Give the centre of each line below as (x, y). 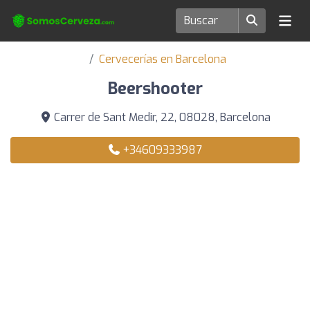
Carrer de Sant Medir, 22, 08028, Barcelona (161, 117)
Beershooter (155, 89)
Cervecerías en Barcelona (163, 59)
